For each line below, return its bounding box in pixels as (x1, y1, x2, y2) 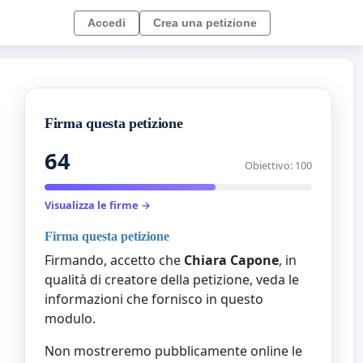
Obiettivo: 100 (245, 158, 312, 173)
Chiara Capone (184, 250, 279, 269)
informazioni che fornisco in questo (45, 289, 263, 308)
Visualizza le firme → (45, 198, 151, 213)
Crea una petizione (153, 15, 257, 29)
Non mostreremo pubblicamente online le (45, 341, 302, 360)
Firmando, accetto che (45, 250, 184, 269)
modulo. (45, 309, 96, 327)
